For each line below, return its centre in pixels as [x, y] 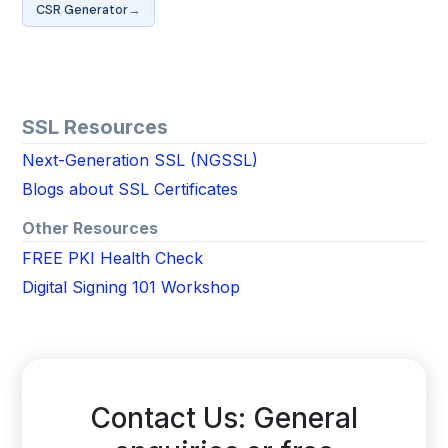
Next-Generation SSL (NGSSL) [140, 160]
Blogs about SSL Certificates [130, 189]
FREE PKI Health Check [113, 258]
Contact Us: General [224, 418]
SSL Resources [95, 127]
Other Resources [90, 228]
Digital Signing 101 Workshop [131, 287]
